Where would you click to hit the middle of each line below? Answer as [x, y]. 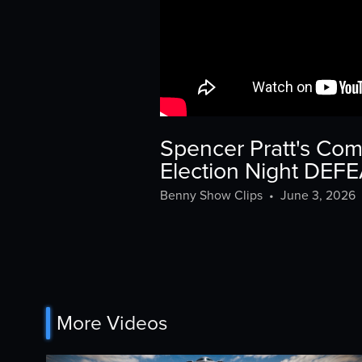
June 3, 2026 [318, 196]
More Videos [112, 323]
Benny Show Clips [211, 196]
